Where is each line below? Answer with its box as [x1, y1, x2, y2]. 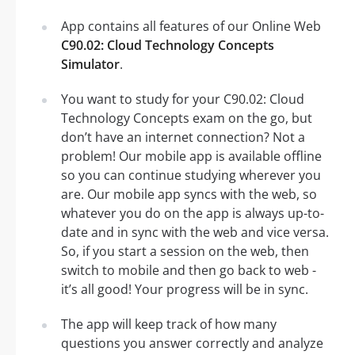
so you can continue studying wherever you [61, 166, 321, 185]
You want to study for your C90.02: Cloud [61, 90, 304, 109]
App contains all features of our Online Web [61, 17, 321, 36]
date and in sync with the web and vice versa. [61, 223, 329, 242]
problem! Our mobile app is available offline [61, 147, 322, 166]
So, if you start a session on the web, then [61, 242, 309, 261]
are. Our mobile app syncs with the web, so [61, 185, 317, 204]
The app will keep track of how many [61, 315, 277, 334]
